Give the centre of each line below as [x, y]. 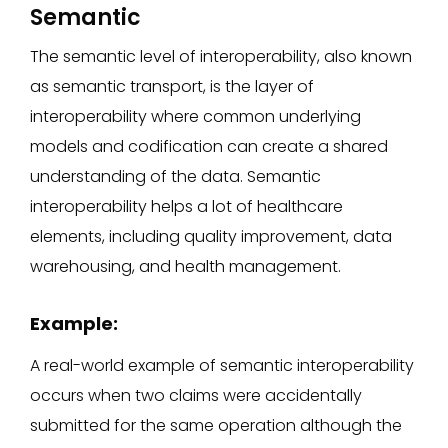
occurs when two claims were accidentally [196, 395]
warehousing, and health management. [185, 266]
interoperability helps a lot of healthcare [186, 206]
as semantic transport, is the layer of [172, 86]
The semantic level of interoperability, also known [221, 56]
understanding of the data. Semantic [175, 176]
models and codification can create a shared [209, 146]
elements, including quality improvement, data [211, 236]
